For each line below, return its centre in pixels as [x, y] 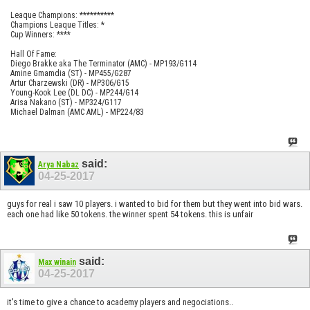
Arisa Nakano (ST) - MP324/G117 [66, 102]
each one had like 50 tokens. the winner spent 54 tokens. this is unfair [130, 215]
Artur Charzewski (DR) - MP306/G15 [70, 83]
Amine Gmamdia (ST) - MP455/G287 [71, 73]
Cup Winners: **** [40, 34]
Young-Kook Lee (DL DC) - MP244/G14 [74, 92]
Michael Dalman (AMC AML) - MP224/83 [77, 112]
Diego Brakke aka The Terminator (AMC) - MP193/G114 [103, 63]
